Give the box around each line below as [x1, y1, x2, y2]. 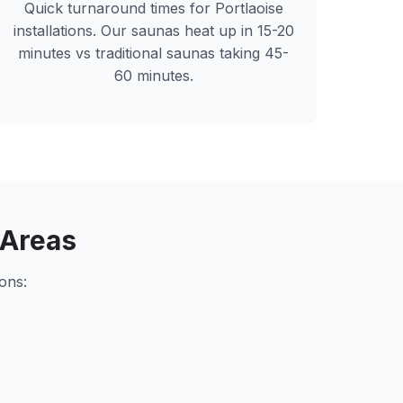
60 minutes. [113, 67, 193, 85]
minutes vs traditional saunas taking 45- [18, 44, 290, 62]
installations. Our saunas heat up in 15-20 [13, 22, 294, 40]
